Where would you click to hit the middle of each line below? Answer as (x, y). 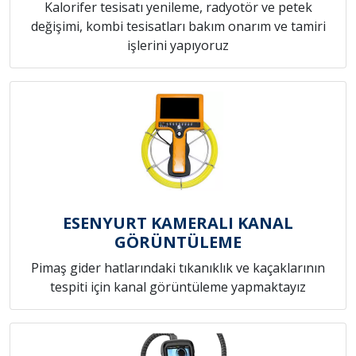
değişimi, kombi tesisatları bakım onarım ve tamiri (178, 27)
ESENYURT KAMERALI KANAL (178, 223)
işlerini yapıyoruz (178, 46)
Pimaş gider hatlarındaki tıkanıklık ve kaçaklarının (178, 268)
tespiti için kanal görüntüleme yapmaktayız (178, 287)
